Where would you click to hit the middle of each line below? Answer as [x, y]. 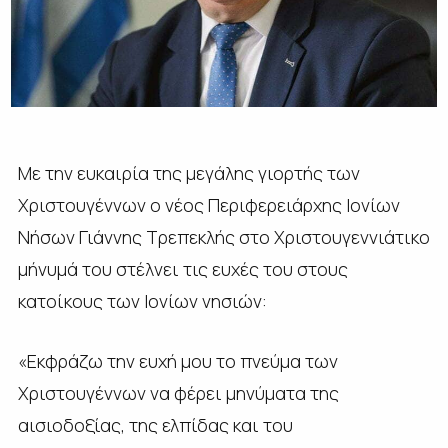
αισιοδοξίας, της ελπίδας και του [155, 425]
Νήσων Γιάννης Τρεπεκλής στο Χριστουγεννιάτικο [223, 237]
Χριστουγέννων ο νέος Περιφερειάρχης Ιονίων [208, 205]
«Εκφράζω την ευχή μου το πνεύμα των [177, 361]
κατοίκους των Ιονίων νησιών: [142, 301]
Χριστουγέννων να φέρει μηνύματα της [178, 393]
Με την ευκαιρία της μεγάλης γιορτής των [188, 173]
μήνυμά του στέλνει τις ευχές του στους [182, 269]
